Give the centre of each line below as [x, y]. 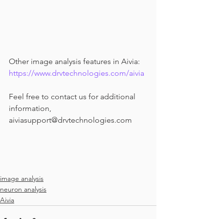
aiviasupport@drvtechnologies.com [70, 120]
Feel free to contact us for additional [73, 96]
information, [31, 108]
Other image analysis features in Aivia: [75, 61]
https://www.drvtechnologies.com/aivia [77, 73]
